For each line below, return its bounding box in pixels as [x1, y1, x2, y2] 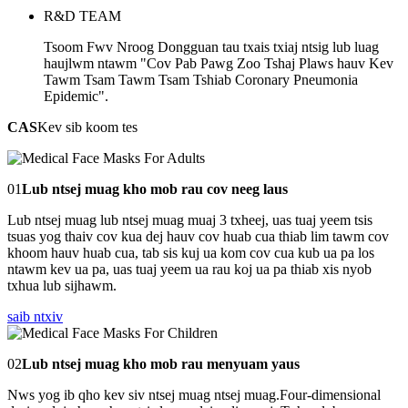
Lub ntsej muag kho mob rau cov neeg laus [22, 181, 288, 197]
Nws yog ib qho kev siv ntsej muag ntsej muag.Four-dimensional [7, 387, 381, 403]
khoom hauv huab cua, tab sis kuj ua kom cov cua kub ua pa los [7, 245, 374, 260]
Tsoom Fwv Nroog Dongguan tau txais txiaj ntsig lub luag [44, 39, 379, 55]
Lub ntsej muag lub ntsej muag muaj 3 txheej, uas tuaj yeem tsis [7, 212, 372, 228]
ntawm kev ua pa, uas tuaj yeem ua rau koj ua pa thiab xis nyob [7, 261, 372, 277]
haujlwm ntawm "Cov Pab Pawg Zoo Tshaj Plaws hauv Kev [44, 56, 393, 71]
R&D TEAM [44, 8, 121, 24]
